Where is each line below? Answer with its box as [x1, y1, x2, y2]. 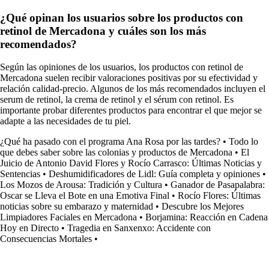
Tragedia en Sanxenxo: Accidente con [67, 223, 211, 234]
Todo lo [229, 136, 258, 147]
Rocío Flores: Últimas [178, 190, 261, 201]
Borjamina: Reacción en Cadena [145, 212, 268, 223]
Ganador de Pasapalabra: [171, 180, 265, 190]
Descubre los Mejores [162, 201, 244, 212]
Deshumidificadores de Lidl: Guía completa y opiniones [49, 169, 260, 180]
